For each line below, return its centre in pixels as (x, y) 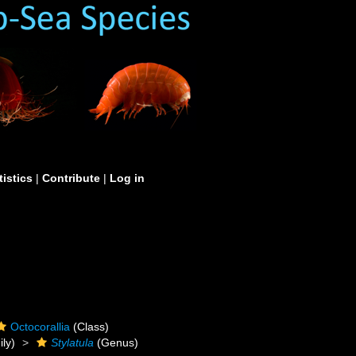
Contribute (71, 178)
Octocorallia (41, 327)
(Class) (90, 327)
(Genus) (116, 342)
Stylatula (73, 342)
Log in (127, 178)
